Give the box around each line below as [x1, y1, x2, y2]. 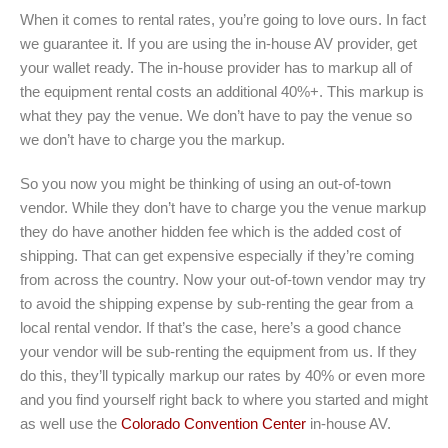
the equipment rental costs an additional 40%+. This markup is [20, 83, 424, 101]
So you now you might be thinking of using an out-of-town [20, 175, 391, 193]
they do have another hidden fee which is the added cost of [20, 223, 401, 241]
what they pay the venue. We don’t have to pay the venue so [20, 107, 412, 125]
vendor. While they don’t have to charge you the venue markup [20, 199, 426, 217]
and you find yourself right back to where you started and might [20, 391, 428, 409]
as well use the [20, 415, 121, 433]
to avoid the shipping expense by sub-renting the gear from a [20, 295, 413, 313]
